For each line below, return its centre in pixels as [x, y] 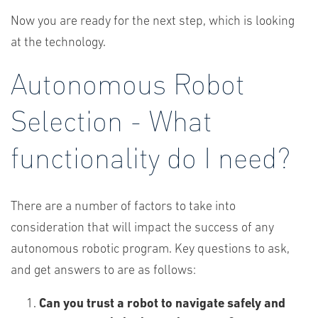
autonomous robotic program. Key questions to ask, [150, 250]
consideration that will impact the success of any [142, 228]
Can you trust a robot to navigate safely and [162, 304]
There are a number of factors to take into [123, 207]
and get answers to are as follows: [103, 271]
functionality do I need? [150, 157]
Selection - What [111, 120]
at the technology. [58, 43]
